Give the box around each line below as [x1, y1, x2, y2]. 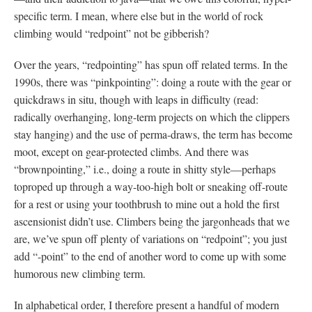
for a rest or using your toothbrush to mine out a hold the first [14, 196, 279, 211]
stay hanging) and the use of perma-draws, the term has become [14, 126, 292, 141]
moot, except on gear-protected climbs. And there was [14, 143, 249, 159]
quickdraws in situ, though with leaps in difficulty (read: [14, 91, 258, 107]
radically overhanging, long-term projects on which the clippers [14, 109, 290, 124]
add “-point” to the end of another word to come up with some [14, 248, 286, 263]
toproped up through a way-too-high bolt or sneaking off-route [14, 178, 288, 194]
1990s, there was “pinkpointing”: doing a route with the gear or [14, 74, 291, 89]
